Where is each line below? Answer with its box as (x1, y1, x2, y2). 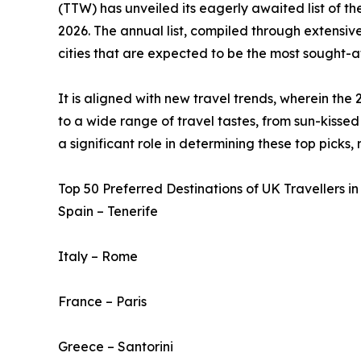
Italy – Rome (58, 248, 138, 265)
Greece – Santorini (58, 338, 173, 355)
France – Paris (58, 293, 147, 310)
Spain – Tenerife (58, 203, 158, 220)
